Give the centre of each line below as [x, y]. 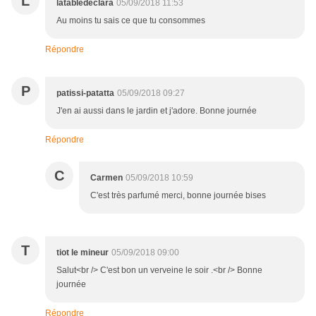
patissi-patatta [85, 93]
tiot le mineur [83, 253]
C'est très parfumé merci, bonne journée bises [178, 196]
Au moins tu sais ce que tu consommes [131, 21]
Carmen [107, 178]
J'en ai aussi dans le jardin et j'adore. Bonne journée [157, 111]
